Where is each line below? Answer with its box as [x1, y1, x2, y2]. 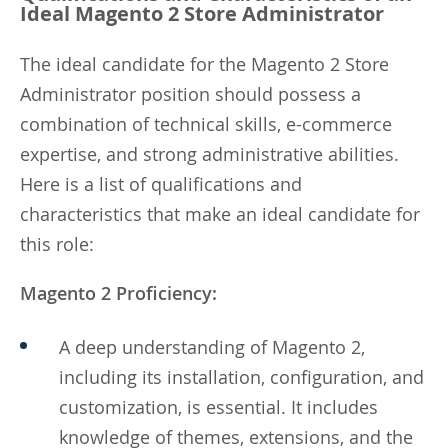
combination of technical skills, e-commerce [20, 111, 392, 136]
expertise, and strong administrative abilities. [20, 141, 399, 166]
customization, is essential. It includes [59, 394, 378, 419]
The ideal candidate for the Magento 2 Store [20, 51, 389, 76]
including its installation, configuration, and [59, 364, 424, 389]
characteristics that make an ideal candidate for [20, 201, 420, 226]
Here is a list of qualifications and [20, 171, 302, 196]
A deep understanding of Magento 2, [59, 334, 365, 359]
